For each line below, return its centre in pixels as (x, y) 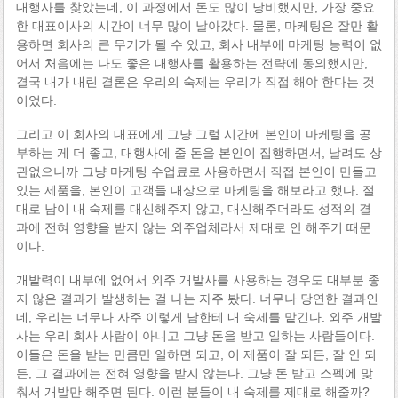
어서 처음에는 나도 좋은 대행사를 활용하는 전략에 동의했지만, (191, 64)
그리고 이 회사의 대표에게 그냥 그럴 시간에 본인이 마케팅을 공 (193, 134)
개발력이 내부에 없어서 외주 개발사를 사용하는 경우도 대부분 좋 (198, 279)
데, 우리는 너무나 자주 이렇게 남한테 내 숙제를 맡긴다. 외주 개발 (199, 317)
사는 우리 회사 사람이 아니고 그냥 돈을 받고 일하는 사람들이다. (195, 335)
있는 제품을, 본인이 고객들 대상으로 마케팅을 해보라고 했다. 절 (195, 190)
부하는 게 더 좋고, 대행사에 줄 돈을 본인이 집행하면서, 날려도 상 (199, 152)
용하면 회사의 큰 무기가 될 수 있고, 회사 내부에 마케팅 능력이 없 (199, 45)
